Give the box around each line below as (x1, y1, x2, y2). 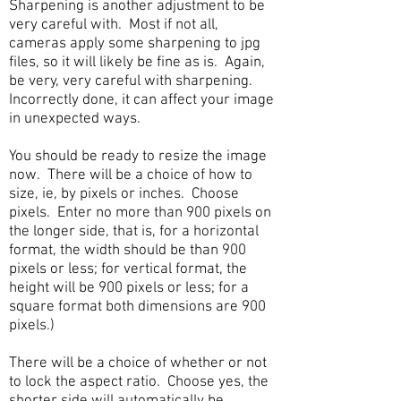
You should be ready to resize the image (9, 148, 267, 166)
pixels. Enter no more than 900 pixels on (9, 204, 271, 222)
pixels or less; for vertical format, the (9, 260, 247, 278)
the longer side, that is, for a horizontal (9, 223, 259, 241)
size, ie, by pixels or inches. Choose (9, 185, 239, 203)
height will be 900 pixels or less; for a (9, 279, 249, 297)
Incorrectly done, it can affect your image (9, 91, 274, 109)
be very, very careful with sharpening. (9, 73, 256, 90)
